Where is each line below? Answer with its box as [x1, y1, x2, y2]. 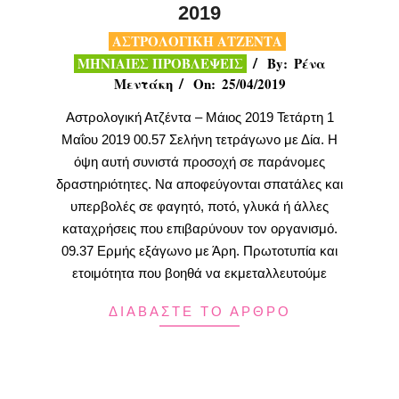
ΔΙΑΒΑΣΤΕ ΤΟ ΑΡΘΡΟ [108, 304, 291, 320]
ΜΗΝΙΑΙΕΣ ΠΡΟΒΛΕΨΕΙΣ [77, 53, 243, 74]
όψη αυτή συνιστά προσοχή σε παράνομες [74, 154, 325, 170]
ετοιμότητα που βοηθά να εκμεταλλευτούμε [72, 265, 327, 281]
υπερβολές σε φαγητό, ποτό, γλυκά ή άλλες [70, 199, 329, 215]
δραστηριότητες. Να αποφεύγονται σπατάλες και [56, 176, 343, 192]
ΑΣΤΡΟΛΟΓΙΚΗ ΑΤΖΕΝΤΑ [112, 31, 282, 52]
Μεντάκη [113, 74, 173, 94]
